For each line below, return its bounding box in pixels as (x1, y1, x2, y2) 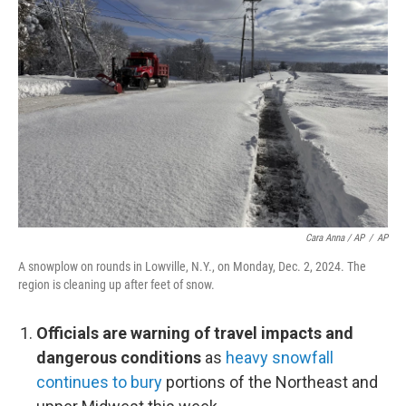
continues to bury (36, 372, 162, 391)
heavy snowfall (226, 348, 333, 367)
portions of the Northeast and (162, 372, 378, 391)
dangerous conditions (36, 348, 201, 367)
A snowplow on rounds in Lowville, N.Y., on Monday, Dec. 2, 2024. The (18, 259, 366, 274)
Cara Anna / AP (305, 232, 364, 244)
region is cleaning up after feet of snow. (18, 277, 215, 292)
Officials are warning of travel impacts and (36, 324, 353, 343)
